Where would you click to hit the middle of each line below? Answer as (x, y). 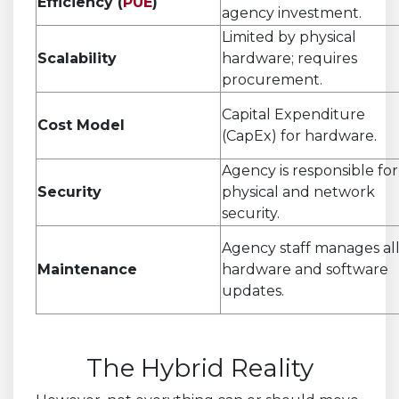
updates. (253, 290)
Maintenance (87, 269)
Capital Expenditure (293, 114)
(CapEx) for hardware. (299, 135)
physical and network (298, 191)
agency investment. (292, 12)
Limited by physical (289, 37)
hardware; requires (289, 58)
